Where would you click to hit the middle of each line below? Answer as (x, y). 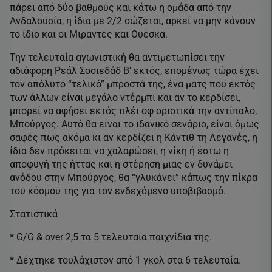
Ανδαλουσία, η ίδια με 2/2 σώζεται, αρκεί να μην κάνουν (133, 21)
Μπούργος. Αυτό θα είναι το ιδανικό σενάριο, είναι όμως (134, 124)
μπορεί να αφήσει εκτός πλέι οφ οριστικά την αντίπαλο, (133, 110)
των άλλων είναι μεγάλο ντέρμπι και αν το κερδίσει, (125, 97)
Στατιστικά (34, 214)
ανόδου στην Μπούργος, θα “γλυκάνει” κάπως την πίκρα (134, 177)
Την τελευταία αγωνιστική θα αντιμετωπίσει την (117, 57)
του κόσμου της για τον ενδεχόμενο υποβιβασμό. (118, 191)
